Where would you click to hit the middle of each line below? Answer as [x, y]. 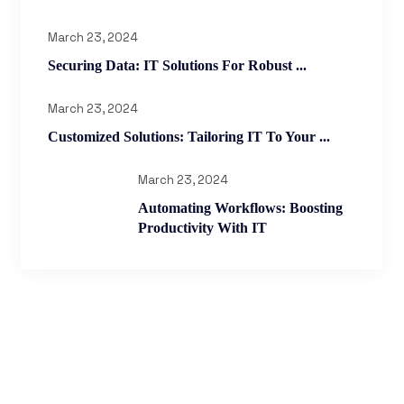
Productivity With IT [202, 228]
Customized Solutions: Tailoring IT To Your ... [189, 137]
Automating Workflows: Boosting [240, 208]
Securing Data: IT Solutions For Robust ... [177, 65]
